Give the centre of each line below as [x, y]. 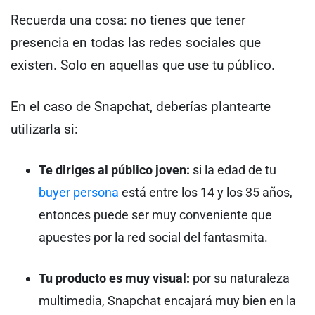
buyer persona [79, 193]
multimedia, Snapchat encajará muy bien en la [167, 300]
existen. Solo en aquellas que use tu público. [143, 65]
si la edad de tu [233, 170]
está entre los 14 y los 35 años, [206, 193]
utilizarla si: [44, 129]
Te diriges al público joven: [114, 170]
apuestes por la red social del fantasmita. [153, 238]
